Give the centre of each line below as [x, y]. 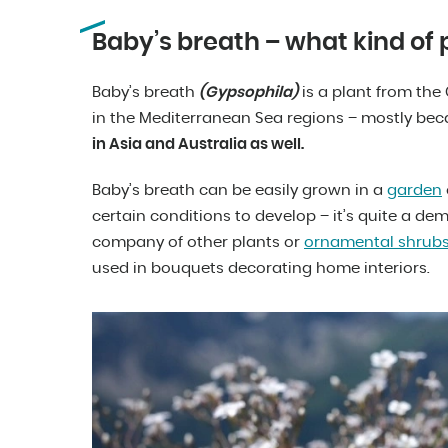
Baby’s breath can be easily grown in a [239, 191]
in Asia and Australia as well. [198, 145]
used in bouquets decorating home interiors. [261, 269]
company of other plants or [198, 243]
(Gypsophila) [248, 93]
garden [414, 191]
